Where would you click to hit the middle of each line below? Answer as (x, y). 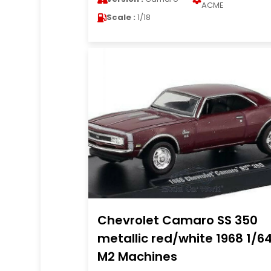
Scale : (121, 17)
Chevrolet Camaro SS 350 (177, 220)
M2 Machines (137, 256)
